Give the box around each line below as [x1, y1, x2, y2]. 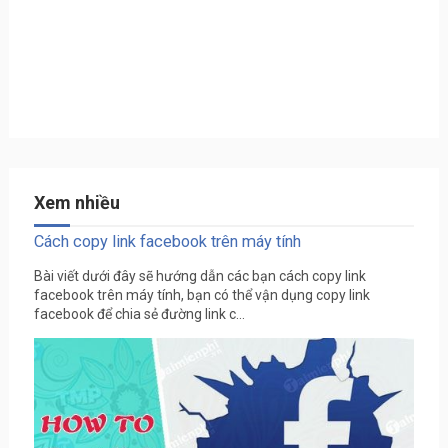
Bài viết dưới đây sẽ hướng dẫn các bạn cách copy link [33, 268, 366, 284]
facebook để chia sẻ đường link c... [33, 306, 245, 322]
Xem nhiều [33, 192, 120, 213]
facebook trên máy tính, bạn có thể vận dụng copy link [33, 287, 370, 303]
